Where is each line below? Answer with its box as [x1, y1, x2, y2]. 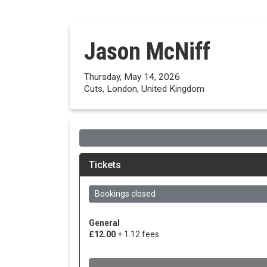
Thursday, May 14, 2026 [84, 72, 180, 82]
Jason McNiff [84, 38, 210, 66]
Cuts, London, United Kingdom [84, 83, 204, 94]
